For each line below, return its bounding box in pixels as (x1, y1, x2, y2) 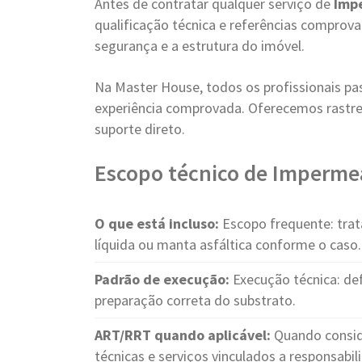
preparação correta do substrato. (95, 291, 296, 309)
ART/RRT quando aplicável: (95, 326, 271, 344)
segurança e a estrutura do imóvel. (95, 36, 305, 55)
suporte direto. (95, 120, 185, 138)
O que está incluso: (95, 214, 219, 233)
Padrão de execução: (95, 270, 229, 288)
